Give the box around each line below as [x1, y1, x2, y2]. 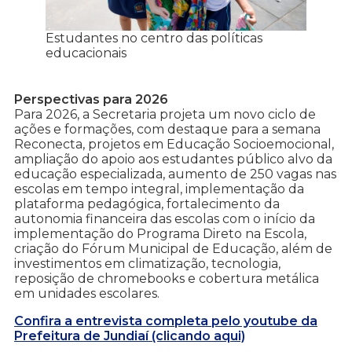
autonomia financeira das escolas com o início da [14, 211, 315, 226]
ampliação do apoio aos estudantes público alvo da [14, 151, 332, 167]
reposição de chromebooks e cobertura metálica [14, 270, 319, 286]
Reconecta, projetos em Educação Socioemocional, [14, 136, 334, 152]
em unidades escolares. [14, 285, 159, 301]
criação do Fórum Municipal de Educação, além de [14, 240, 332, 256]
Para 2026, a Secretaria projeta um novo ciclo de [14, 106, 316, 122]
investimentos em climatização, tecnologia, [14, 255, 280, 271]
